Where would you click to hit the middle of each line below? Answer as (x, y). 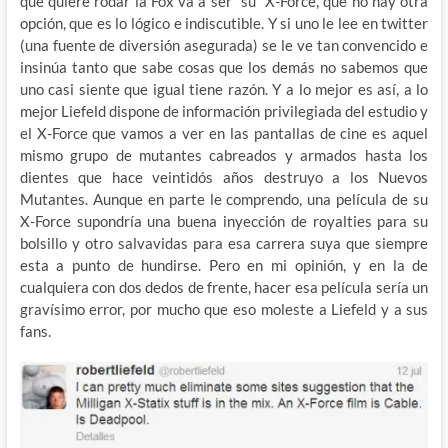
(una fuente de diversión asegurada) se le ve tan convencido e (224, 44)
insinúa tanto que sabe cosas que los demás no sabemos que (224, 66)
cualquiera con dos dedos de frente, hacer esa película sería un (224, 286)
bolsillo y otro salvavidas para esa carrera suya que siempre (224, 242)
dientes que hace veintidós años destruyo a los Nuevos (224, 176)
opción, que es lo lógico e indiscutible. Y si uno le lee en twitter (224, 22)
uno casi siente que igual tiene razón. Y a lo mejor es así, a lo (224, 88)
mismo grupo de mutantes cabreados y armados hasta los (224, 154)
